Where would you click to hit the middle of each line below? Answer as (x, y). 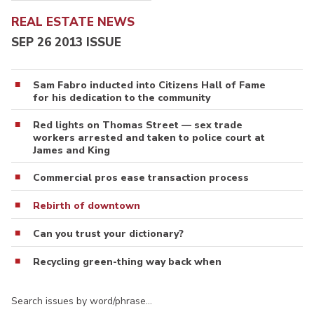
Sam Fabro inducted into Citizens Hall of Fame (149, 85)
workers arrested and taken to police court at (149, 137)
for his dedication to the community (122, 97)
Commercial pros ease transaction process (141, 177)
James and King (71, 150)
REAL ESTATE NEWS (73, 22)
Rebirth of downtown (87, 205)
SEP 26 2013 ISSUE (66, 42)
